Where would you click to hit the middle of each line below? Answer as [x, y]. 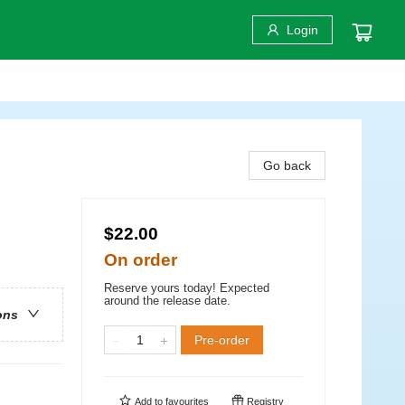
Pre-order [222, 340]
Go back [287, 165]
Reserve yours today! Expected [187, 288]
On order [141, 260]
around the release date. [167, 301]
